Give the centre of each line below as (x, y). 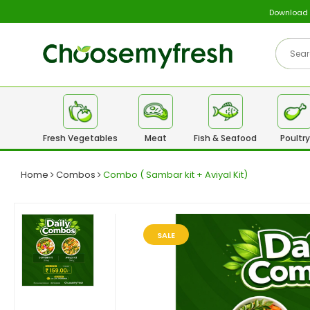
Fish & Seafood (225, 138)
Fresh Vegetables (80, 138)
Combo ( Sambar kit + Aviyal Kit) (175, 174)
